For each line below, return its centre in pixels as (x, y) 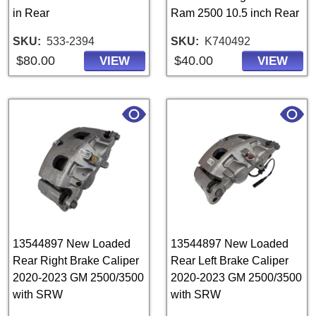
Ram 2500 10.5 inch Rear (235, 13)
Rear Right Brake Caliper (76, 261)
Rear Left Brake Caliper (230, 261)
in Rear (31, 13)
